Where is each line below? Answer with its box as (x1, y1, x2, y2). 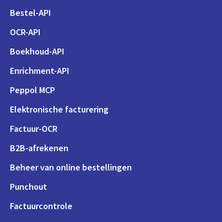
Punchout (10, 180, 47, 192)
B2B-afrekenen (10, 142, 68, 154)
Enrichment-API (10, 64, 69, 76)
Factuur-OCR (10, 122, 57, 134)
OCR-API (10, 26, 41, 38)
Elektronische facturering (10, 103, 109, 115)
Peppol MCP (10, 84, 55, 96)
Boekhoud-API (10, 45, 64, 57)
